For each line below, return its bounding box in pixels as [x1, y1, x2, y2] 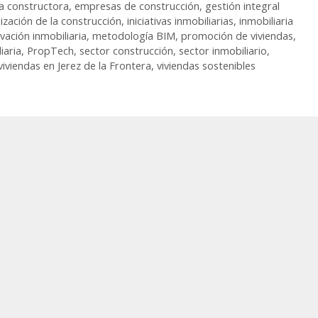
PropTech [27, 44, 74, 58]
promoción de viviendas [181, 29, 293, 43]
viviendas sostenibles [157, 59, 256, 73]
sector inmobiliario [179, 44, 267, 58]
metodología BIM [92, 29, 175, 43]
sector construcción [79, 44, 173, 58]
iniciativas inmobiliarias [127, 14, 234, 28]
